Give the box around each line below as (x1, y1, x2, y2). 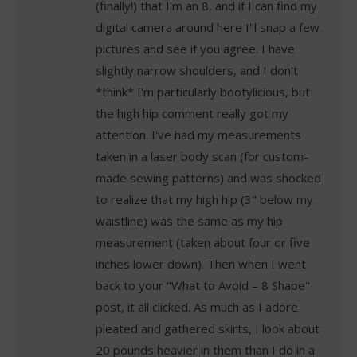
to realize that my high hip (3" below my (96, 191, 313, 208)
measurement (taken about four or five (96, 234, 310, 251)
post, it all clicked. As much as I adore (96, 299, 298, 316)
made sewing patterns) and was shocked (96, 170, 321, 186)
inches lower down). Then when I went (96, 256, 306, 273)
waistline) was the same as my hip (96, 213, 283, 229)
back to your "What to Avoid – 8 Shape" (96, 277, 310, 294)
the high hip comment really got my (96, 105, 288, 122)
